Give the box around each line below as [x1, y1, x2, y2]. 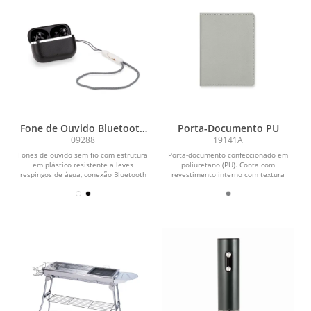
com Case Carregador [32, 133, 134, 146]
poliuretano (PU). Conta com [181, 159, 275, 169]
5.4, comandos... [56, 178, 110, 189]
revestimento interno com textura [171, 169, 285, 179]
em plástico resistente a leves [33, 159, 133, 169]
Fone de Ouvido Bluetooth [20, 121, 146, 135]
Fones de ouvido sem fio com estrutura [18, 149, 148, 160]
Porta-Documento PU [177, 121, 279, 135]
